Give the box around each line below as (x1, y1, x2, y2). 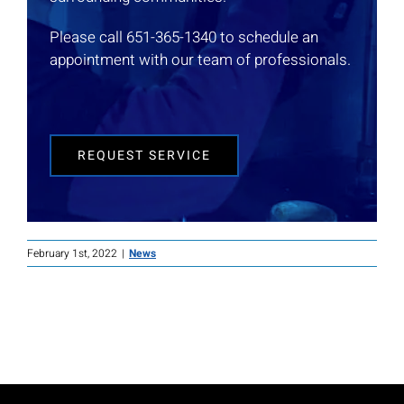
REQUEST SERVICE (77, 146, 211, 166)
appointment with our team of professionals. (49, 49, 351, 72)
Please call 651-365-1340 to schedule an (49, 26, 318, 50)
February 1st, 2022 (27, 245, 117, 262)
